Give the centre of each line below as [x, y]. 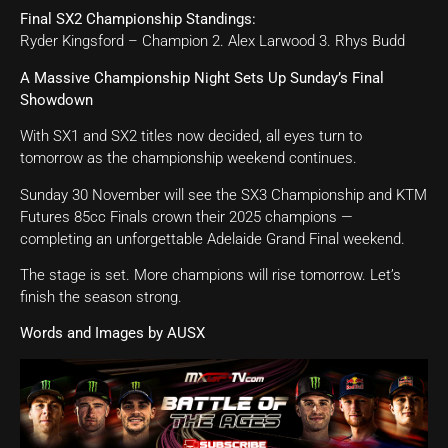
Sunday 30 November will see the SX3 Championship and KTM [223, 194]
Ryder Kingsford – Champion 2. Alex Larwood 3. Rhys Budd [212, 41]
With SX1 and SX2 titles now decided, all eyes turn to [191, 136]
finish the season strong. [101, 296]
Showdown [56, 99]
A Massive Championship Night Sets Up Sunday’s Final [202, 77]
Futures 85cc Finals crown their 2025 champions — [186, 216]
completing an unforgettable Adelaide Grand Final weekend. [212, 238]
